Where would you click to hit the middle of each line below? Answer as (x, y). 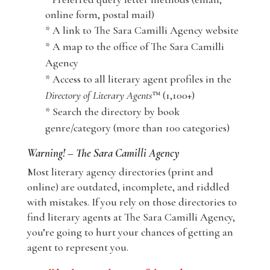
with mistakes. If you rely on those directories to (132, 202)
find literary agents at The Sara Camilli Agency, (131, 217)
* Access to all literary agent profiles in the (138, 79)
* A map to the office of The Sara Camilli (134, 47)
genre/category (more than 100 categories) (137, 128)
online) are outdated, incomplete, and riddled (128, 187)
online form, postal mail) (99, 15)
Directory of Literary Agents (99, 96)
